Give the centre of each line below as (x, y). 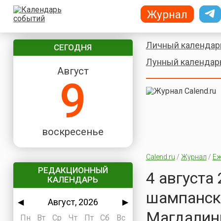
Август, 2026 (73, 202)
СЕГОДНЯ (73, 47)
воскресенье (73, 132)
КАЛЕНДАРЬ (73, 180)
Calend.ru (160, 157)
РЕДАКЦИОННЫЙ (73, 170)
